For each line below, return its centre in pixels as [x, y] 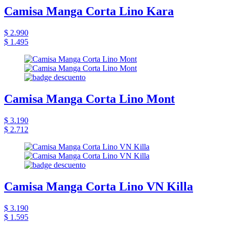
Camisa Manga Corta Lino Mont [89, 99]
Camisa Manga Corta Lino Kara [89, 11]
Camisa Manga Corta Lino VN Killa [99, 186]
